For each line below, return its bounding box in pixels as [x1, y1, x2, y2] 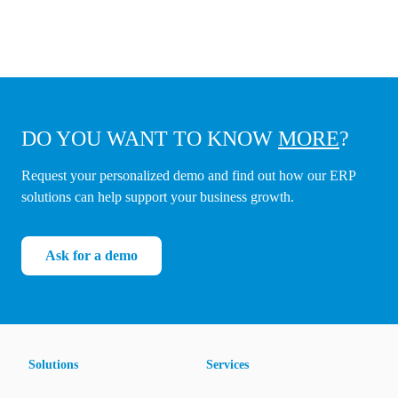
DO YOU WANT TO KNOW [21, 127, 278, 151]
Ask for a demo [45, 248, 138, 264]
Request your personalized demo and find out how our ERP [21, 168, 355, 184]
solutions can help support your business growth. [21, 189, 294, 205]
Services [206, 358, 249, 372]
